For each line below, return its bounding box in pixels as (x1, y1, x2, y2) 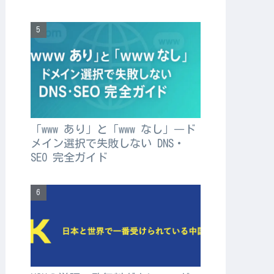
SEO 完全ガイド (30, 151, 108, 163)
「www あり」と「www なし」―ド (30, 123, 196, 135)
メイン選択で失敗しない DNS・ (30, 137, 185, 149)
